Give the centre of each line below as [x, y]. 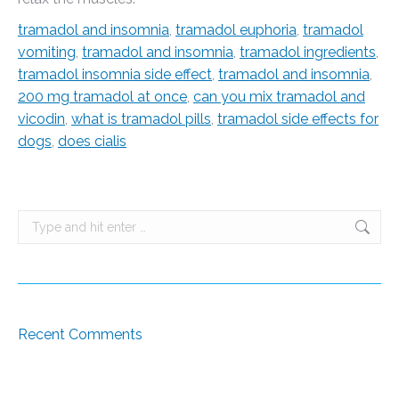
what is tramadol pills [141, 119]
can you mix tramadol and [279, 97]
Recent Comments [80, 334]
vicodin [41, 119]
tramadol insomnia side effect [115, 74]
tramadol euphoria [236, 30]
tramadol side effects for [298, 119]
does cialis [92, 141]
